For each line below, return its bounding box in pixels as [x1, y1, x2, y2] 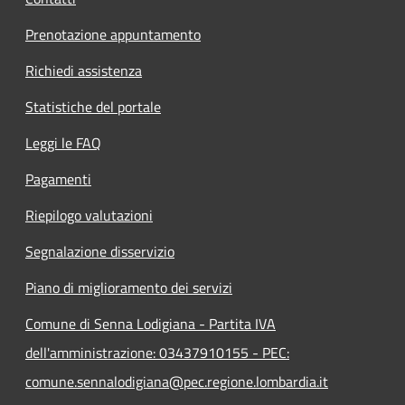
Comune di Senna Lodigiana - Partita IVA [25, 312, 276, 334]
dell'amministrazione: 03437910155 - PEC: [25, 341, 289, 363]
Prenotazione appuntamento [25, 23, 201, 45]
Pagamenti [25, 167, 91, 190]
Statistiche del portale [25, 95, 161, 118]
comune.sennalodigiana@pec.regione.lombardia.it [25, 370, 328, 392]
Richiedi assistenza [25, 59, 142, 81]
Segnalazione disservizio [25, 240, 174, 262]
